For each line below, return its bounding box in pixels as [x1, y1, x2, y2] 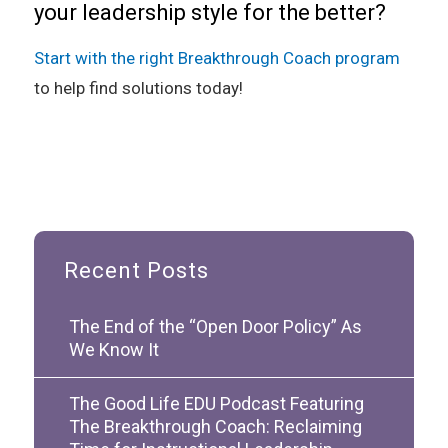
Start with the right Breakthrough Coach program [33, 47, 400, 68]
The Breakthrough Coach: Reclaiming [68, 415, 362, 437]
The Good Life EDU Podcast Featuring [68, 392, 364, 414]
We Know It [68, 338, 159, 360]
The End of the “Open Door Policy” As [68, 315, 362, 337]
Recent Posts [63, 257, 209, 283]
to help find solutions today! [33, 77, 243, 98]
